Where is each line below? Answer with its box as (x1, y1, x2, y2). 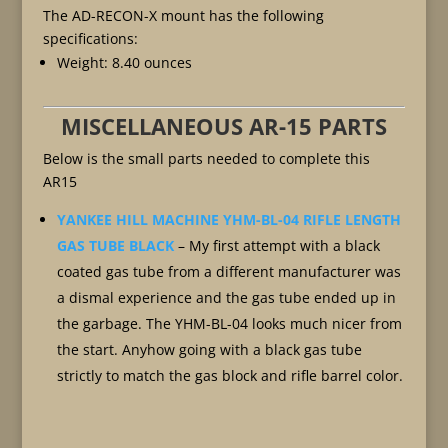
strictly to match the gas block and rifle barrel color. (56, 365, 403, 385)
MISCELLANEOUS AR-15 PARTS (60, 110, 387, 141)
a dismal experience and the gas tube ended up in (56, 287, 396, 307)
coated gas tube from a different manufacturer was (56, 261, 401, 281)
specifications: (42, 28, 138, 48)
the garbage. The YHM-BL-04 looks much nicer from (56, 313, 402, 333)
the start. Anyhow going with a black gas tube (56, 339, 362, 359)
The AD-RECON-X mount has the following (42, 5, 324, 25)
